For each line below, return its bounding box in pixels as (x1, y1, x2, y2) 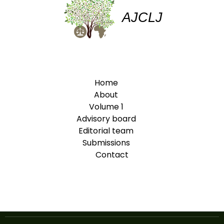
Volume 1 (88, 101, 123, 113)
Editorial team (78, 125, 133, 137)
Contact (95, 149, 128, 161)
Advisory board (76, 113, 136, 125)
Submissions (82, 137, 130, 149)
